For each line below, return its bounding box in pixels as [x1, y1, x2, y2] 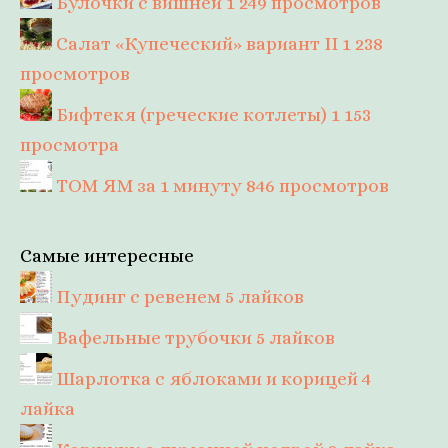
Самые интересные [20, 245, 194, 267]
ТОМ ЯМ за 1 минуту [56, 175, 242, 197]
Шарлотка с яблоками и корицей [56, 368, 358, 390]
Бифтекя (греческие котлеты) [56, 104, 327, 126]
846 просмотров [246, 175, 389, 197]
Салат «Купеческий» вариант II [56, 33, 338, 55]
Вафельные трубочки [56, 327, 252, 349]
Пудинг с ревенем [56, 286, 221, 308]
